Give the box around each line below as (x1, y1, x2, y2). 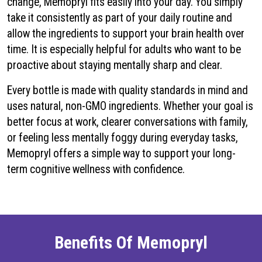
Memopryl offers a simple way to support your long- (7, 147, 236, 161)
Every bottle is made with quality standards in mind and (7, 84, 248, 98)
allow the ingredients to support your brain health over (7, 27, 244, 41)
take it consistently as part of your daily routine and (7, 11, 232, 25)
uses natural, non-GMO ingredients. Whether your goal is (7, 99, 253, 113)
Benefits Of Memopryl (54, 232, 208, 253)
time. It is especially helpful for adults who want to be (7, 43, 241, 57)
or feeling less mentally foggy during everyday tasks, (7, 131, 238, 145)
